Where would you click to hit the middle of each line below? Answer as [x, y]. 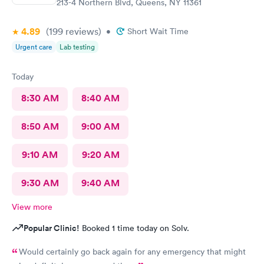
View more [32, 207]
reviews [81, 31]
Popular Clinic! [52, 228]
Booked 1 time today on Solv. [134, 228]
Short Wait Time [158, 31]
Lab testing [77, 47]
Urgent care [34, 47]
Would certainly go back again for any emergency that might [132, 252]
